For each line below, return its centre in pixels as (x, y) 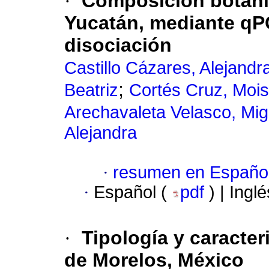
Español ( (133, 192)
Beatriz (91, 90)
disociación (118, 45)
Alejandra (101, 133)
